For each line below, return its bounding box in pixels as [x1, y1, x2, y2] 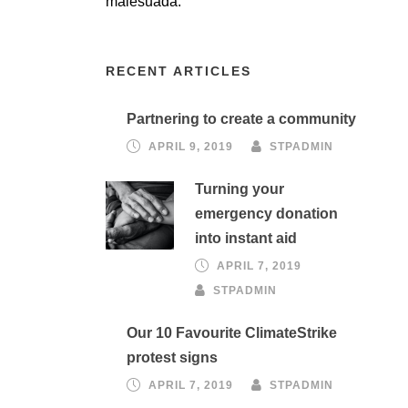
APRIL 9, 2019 [148, 140, 233, 153]
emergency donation [195, 206, 338, 221]
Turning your [195, 181, 284, 197]
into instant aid [195, 230, 297, 246]
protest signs [127, 350, 218, 365]
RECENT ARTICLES [106, 64, 251, 78]
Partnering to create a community [127, 111, 356, 127]
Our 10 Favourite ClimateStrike [127, 325, 337, 341]
